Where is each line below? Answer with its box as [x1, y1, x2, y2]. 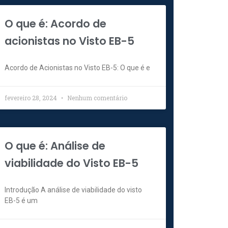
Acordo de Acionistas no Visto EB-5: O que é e [5, 64, 151, 72]
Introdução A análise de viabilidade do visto [5, 186, 142, 194]
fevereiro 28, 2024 [5, 94, 59, 102]
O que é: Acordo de [5, 16, 107, 32]
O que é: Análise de [5, 138, 106, 154]
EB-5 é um [5, 196, 38, 205]
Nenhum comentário [66, 94, 128, 102]
